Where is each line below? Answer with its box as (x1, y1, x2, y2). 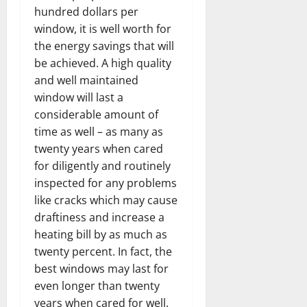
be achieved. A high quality (34, 55, 171, 71)
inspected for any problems (34, 175, 177, 191)
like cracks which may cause (34, 192, 177, 208)
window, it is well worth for (34, 21, 171, 36)
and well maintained (34, 72, 138, 88)
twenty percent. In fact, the (34, 243, 172, 259)
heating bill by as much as (34, 226, 167, 242)
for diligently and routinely (34, 158, 171, 173)
